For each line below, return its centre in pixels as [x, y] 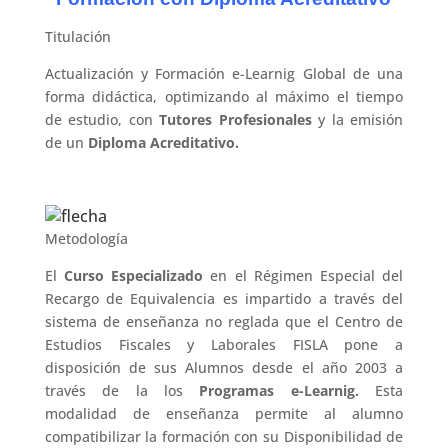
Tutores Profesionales [235, 119]
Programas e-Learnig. [279, 390]
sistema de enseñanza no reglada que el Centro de [224, 321]
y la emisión [357, 119]
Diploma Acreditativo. [163, 142]
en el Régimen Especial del [307, 275]
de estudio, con [102, 119]
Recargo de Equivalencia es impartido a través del [224, 298]
